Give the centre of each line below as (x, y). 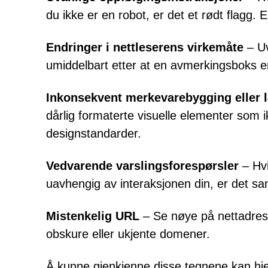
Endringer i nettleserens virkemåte (145, 47)
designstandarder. (94, 133)
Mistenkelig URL (93, 216)
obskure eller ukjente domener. (128, 234)
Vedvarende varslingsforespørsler (142, 166)
